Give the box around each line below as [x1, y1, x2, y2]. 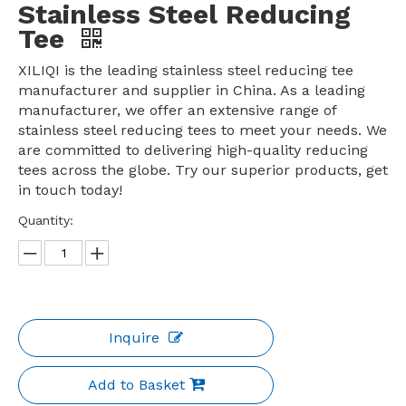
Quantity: [18, 213, 73, 228]
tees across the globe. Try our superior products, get [18, 161, 388, 179]
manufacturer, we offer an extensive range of [18, 101, 336, 120]
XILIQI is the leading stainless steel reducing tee [18, 62, 353, 80]
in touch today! [18, 181, 122, 199]
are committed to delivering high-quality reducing [18, 141, 368, 159]
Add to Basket [87, 376, 185, 394]
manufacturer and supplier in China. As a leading [18, 82, 365, 100]
